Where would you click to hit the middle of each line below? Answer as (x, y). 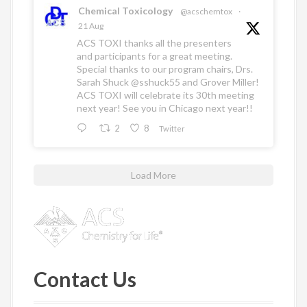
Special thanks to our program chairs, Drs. (165, 69)
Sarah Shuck (104, 82)
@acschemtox (206, 12)
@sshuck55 (156, 82)
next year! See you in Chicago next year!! (165, 108)
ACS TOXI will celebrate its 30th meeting (165, 95)
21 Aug (91, 26)
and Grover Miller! (220, 82)
